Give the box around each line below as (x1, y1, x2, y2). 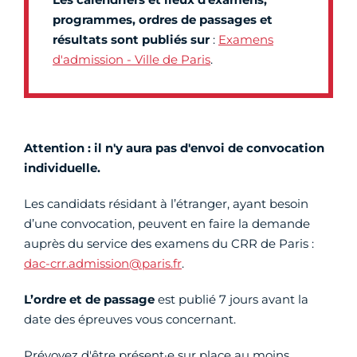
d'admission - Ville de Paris (53, 52, 210, 68)
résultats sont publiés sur (53, 32, 213, 48)
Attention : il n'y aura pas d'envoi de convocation (24, 140, 324, 156)
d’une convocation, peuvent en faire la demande (24, 216, 310, 232)
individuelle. (24, 160, 100, 176)
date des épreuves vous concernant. (24, 312, 236, 328)
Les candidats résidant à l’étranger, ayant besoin (24, 196, 308, 212)
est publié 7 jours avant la (158, 292, 308, 308)
